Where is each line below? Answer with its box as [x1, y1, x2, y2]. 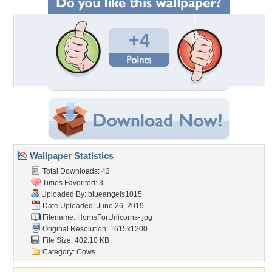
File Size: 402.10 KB [41, 236, 109, 245]
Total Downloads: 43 [41, 167, 110, 175]
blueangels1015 [88, 190, 142, 199]
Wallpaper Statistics [27, 151, 114, 161]
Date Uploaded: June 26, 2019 [41, 202, 144, 210]
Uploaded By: [39, 190, 88, 199]
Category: [41, 248, 76, 256]
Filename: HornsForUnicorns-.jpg [41, 213, 152, 222]
